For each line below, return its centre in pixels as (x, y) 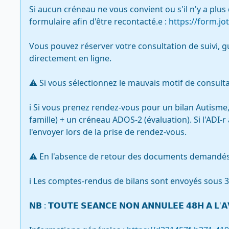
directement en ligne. (71, 58)
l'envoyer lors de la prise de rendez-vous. (108, 132)
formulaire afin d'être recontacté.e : (99, 21)
